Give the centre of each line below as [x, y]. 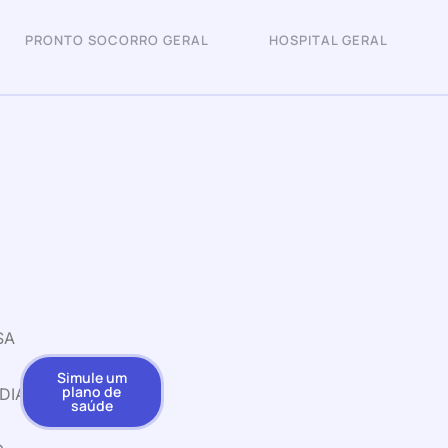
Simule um [91, 377]
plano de [92, 391]
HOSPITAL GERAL [328, 40]
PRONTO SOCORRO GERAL [117, 40]
